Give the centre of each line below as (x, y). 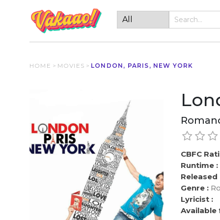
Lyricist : (197, 199)
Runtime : (200, 165)
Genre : (195, 188)
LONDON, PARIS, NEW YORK (142, 66)
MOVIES (71, 66)
